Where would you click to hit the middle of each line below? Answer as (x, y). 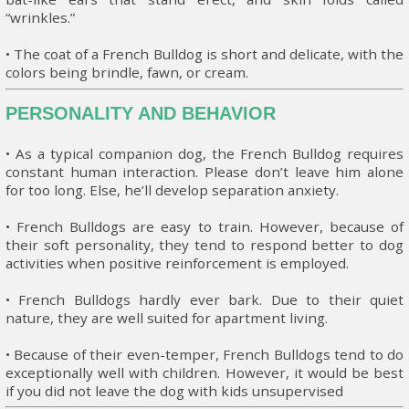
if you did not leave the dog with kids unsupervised (174, 390)
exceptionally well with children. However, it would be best (204, 372)
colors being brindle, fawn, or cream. (127, 73)
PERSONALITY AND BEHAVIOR (141, 113)
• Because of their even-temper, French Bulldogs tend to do (204, 354)
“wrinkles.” (40, 18)
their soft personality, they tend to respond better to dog (204, 244)
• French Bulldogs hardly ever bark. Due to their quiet (204, 299)
